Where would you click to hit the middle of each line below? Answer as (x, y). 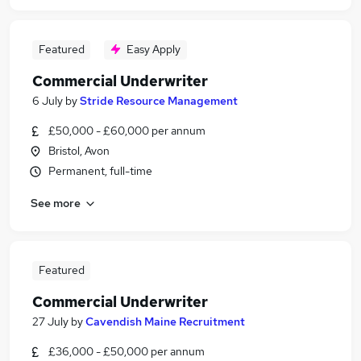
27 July (50, 322)
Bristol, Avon (79, 151)
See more (56, 203)
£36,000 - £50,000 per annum (127, 351)
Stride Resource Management (159, 101)
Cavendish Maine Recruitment (165, 322)
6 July (48, 101)
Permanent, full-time (100, 171)
